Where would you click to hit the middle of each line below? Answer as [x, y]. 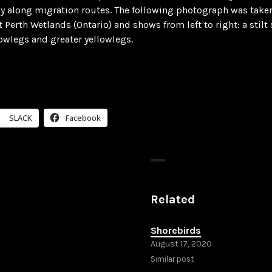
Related [173, 199]
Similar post [172, 259]
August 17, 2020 [181, 243]
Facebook [83, 117]
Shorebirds [176, 230]
